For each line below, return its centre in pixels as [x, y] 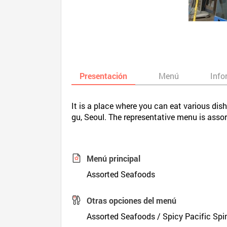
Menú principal [114, 158]
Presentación [104, 76]
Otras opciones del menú [132, 200]
